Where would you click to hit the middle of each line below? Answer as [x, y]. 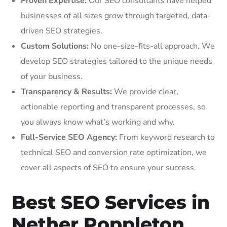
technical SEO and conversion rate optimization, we [114, 152]
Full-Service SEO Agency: [69, 137]
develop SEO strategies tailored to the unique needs [117, 61]
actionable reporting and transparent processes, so [113, 107]
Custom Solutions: [55, 46]
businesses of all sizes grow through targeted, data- [116, 15]
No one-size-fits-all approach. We [152, 46]
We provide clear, [145, 91]
